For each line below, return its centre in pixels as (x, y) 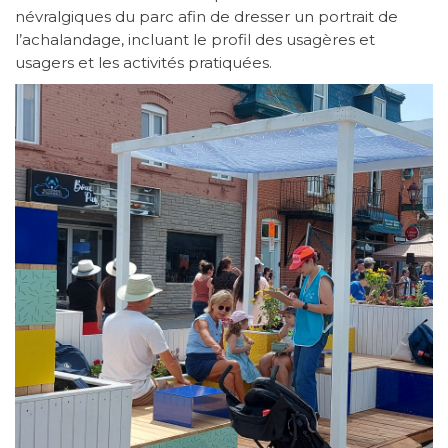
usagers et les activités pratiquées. (143, 63)
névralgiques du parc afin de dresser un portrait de (206, 17)
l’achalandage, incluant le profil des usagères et (195, 40)
